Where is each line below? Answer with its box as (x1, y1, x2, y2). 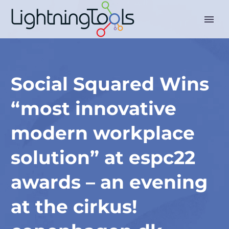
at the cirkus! (11, 195, 137, 218)
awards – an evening (11, 171, 208, 193)
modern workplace (11, 122, 195, 144)
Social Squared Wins (11, 73, 209, 95)
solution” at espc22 (11, 146, 195, 169)
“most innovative (11, 97, 176, 120)
